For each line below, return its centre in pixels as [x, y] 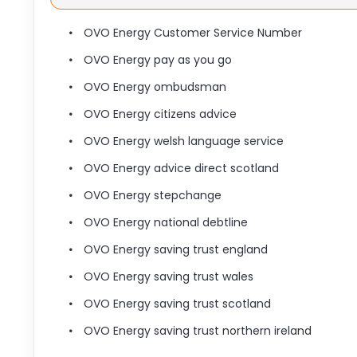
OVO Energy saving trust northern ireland [197, 331]
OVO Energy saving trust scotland [177, 304]
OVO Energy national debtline [165, 222]
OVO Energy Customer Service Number [192, 33]
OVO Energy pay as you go [157, 60]
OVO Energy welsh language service [183, 141]
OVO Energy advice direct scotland [181, 168]
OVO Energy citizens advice [160, 114]
